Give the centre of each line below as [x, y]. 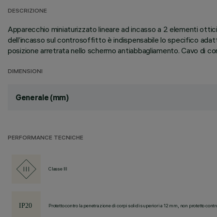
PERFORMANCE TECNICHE [46, 138]
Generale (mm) [42, 97]
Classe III [58, 169]
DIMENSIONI [25, 72]
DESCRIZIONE [27, 11]
